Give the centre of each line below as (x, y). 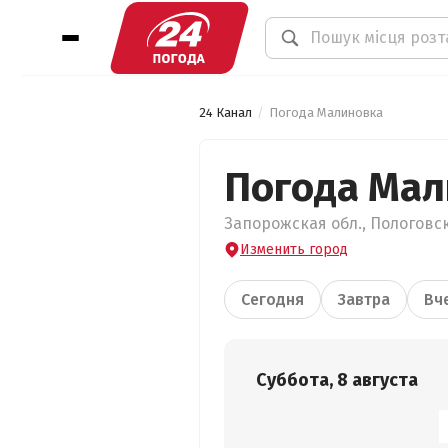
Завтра (364, 299)
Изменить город (294, 249)
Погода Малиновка (326, 112)
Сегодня (272, 299)
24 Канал (225, 112)
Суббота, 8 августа (337, 380)
